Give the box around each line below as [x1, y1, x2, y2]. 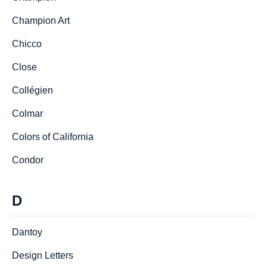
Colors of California [12, 132, 94, 142]
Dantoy [12, 227, 42, 237]
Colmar [12, 108, 43, 119]
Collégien [12, 85, 53, 95]
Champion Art [12, 15, 70, 26]
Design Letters [12, 250, 73, 260]
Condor [12, 155, 44, 165]
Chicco [12, 39, 42, 49]
